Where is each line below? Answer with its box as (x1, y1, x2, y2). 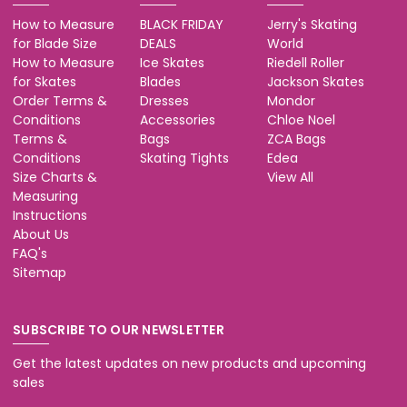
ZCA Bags (266, 129, 326, 148)
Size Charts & (13, 167, 97, 186)
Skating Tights (139, 148, 229, 167)
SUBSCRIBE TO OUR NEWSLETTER (13, 320, 224, 339)
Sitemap (13, 263, 66, 282)
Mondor (266, 91, 315, 110)
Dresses (139, 91, 189, 110)
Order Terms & (13, 91, 107, 110)
